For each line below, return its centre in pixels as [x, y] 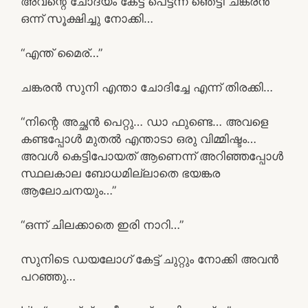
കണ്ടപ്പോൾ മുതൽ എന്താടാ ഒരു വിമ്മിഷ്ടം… [139, 139]
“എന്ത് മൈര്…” [62, 53]
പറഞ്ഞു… [48, 276]
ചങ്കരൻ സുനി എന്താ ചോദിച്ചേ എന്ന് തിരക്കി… [147, 87]
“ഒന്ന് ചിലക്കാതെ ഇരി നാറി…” [102, 224]
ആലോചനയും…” [68, 190]
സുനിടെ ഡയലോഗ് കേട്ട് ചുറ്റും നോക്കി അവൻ [150, 259]
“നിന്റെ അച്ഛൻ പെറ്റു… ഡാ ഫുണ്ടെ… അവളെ [144, 121]
